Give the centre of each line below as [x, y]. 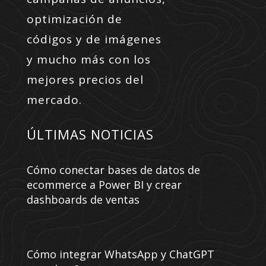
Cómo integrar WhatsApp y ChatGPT [120, 254]
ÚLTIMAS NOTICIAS [90, 134]
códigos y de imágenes [94, 39]
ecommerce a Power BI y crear [104, 184]
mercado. [54, 99]
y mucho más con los [88, 59]
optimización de [74, 19]
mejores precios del [85, 79]
